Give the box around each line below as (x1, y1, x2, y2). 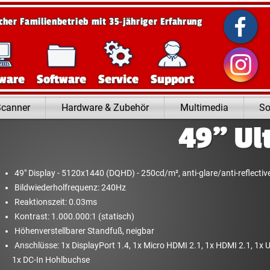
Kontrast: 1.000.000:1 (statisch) (14, 212, 134, 221)
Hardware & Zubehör (61, 101, 149, 113)
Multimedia (180, 101, 228, 113)
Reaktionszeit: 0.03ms (14, 197, 97, 207)
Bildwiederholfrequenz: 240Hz (14, 183, 126, 192)
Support (150, 72, 194, 87)
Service (98, 72, 139, 87)
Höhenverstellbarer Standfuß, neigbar (14, 226, 154, 236)
